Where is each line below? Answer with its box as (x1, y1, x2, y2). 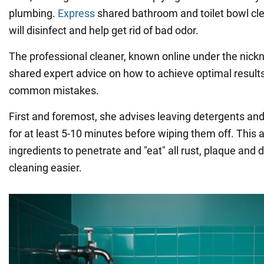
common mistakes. (9, 84, 99, 97)
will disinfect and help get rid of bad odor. (9, 24, 199, 37)
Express (58, 6, 95, 19)
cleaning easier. (9, 161, 82, 174)
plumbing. (9, 6, 58, 19)
